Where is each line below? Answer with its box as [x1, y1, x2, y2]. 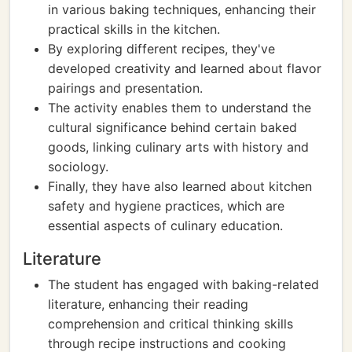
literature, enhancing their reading [48, 296, 248, 312]
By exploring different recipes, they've [48, 41, 275, 57]
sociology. [48, 159, 108, 174]
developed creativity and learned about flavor [48, 60, 321, 76]
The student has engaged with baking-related [48, 277, 319, 292]
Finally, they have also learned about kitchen [48, 178, 312, 194]
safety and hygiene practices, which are [48, 198, 284, 214]
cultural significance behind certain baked [48, 119, 297, 135]
